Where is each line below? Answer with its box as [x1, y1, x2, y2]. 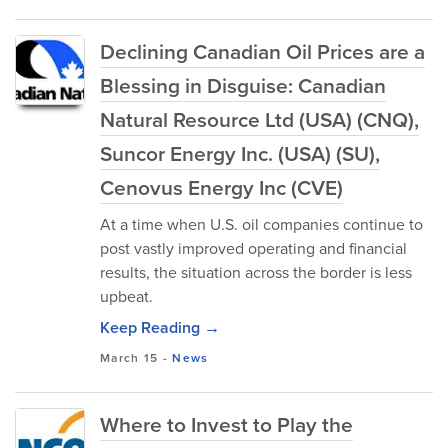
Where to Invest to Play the [100, 409, 353, 440]
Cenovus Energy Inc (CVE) [100, 172, 343, 203]
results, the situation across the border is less [100, 261, 412, 284]
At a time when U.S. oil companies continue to [100, 213, 423, 236]
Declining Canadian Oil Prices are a [100, 36, 425, 67]
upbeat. [100, 285, 153, 308]
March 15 [100, 349, 159, 367]
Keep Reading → [100, 316, 220, 339]
